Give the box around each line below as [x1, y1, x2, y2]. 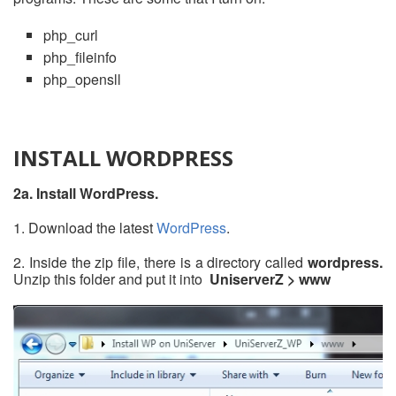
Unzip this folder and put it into [13, 268, 209, 289]
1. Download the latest [13, 217, 156, 238]
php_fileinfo [43, 46, 117, 67]
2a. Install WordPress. [13, 182, 158, 203]
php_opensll [43, 68, 121, 89]
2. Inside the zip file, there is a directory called [13, 251, 308, 272]
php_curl [43, 24, 98, 45]
